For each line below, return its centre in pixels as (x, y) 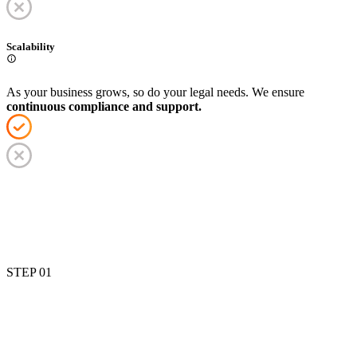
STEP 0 (26, 273)
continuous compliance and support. (104, 106)
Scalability (31, 47)
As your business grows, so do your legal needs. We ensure (155, 92)
